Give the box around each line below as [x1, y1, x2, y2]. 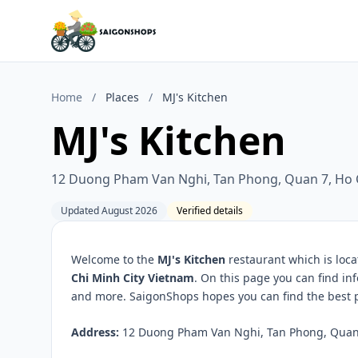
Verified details [177, 204, 243, 217]
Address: [71, 324, 119, 340]
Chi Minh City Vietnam [71, 270, 194, 285]
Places [105, 89, 139, 105]
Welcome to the [71, 252, 157, 267]
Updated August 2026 [61, 204, 157, 217]
